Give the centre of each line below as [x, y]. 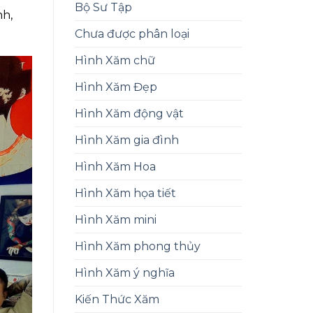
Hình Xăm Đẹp [116, 87]
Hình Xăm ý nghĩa [125, 273]
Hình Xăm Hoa [115, 167]
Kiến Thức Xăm [117, 300]
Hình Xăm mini [116, 220]
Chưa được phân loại [132, 34]
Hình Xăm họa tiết [125, 194]
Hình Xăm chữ [115, 61]
